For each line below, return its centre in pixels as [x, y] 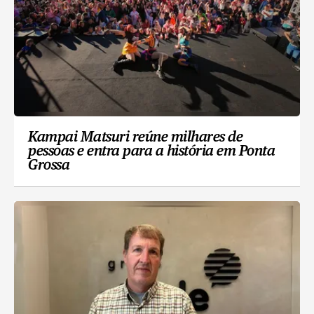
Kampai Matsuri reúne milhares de [135, 138]
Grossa [49, 166]
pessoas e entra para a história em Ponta [151, 152]
